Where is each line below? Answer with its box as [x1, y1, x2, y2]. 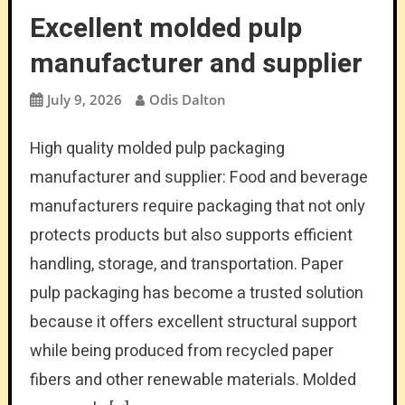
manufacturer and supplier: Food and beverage [29, 165, 368, 190]
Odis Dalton [148, 89, 226, 108]
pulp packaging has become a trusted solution [29, 280, 363, 306]
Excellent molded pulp [29, 8, 302, 49]
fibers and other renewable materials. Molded [29, 367, 356, 392]
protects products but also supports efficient [29, 222, 353, 248]
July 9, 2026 [46, 89, 122, 108]
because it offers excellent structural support [29, 309, 357, 334]
